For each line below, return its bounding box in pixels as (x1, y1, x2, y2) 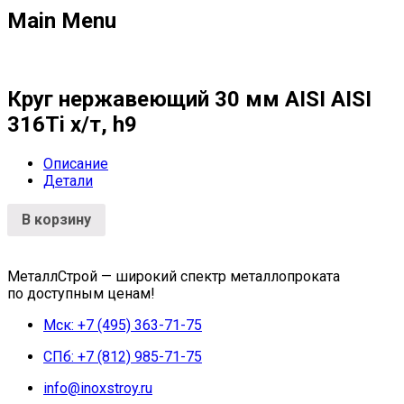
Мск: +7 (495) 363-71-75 (43, 316, 202, 334)
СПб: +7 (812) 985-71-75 (43, 347, 202, 365)
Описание (43, 154, 108, 172)
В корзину (22, 210, 91, 228)
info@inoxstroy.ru (43, 379, 152, 397)
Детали (43, 171, 93, 189)
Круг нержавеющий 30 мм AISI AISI (7, 86, 372, 112)
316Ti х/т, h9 (7, 111, 137, 137)
